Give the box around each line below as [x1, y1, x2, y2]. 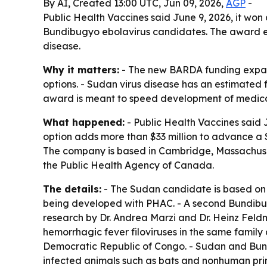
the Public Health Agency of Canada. [43, 159, 214, 172]
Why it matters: [43, 64, 119, 76]
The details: [43, 183, 101, 195]
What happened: [43, 116, 125, 129]
